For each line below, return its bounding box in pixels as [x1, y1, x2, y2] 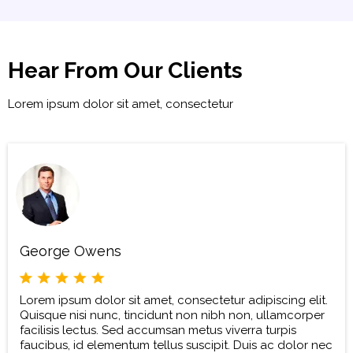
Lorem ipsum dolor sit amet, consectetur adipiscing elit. [20, 293, 328, 308]
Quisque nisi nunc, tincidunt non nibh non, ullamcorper [20, 308, 325, 323]
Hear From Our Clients [8, 57, 243, 84]
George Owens [20, 242, 121, 259]
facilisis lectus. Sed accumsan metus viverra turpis [20, 323, 296, 338]
